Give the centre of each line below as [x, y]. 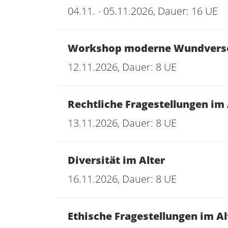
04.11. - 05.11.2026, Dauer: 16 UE [143, 11]
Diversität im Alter [116, 160]
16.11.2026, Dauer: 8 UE [122, 179]
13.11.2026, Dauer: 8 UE [122, 123]
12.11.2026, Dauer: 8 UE [122, 67]
